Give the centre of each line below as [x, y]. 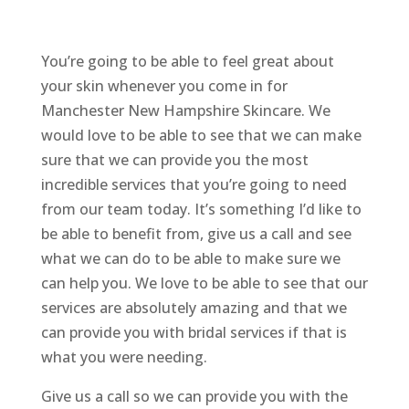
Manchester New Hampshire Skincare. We [185, 111]
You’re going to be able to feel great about [187, 62]
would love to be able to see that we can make [201, 136]
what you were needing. [124, 357]
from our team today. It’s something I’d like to [201, 210]
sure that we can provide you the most [174, 160]
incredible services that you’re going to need [194, 185]
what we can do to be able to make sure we [190, 259]
